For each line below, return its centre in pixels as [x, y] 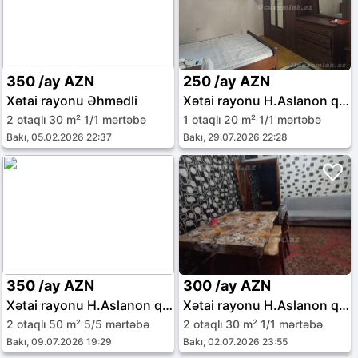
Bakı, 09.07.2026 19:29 [59, 342]
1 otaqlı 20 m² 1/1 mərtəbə [253, 119]
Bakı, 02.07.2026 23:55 [236, 342]
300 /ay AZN [227, 286]
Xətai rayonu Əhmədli [72, 101]
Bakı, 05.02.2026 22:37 [59, 137]
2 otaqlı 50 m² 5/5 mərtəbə [78, 324]
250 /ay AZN [227, 81]
